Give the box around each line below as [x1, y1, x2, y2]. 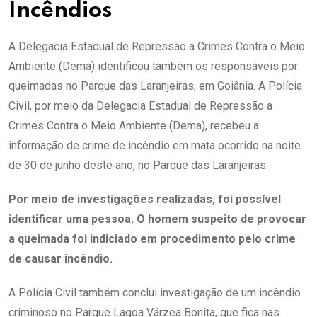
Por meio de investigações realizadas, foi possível [8, 192, 281, 206]
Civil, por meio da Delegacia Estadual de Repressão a [8, 98, 272, 113]
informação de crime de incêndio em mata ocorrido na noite [8, 138, 301, 152]
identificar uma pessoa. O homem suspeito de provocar [8, 212, 306, 226]
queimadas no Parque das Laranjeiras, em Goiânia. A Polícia [8, 79, 302, 93]
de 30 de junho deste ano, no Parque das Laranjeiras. [8, 158, 268, 172]
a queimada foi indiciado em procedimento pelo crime [8, 231, 296, 246]
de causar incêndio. [8, 251, 113, 265]
